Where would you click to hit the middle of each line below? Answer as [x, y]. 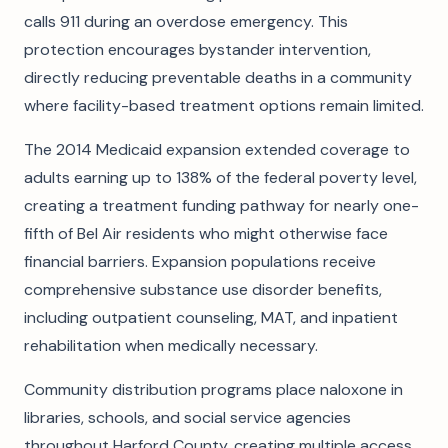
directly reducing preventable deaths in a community [218, 77]
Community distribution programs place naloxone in [213, 389]
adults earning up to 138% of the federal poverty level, [220, 177]
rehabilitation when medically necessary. [171, 345]
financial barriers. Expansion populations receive [200, 261]
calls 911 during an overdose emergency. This [186, 21]
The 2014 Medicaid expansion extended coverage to [217, 149]
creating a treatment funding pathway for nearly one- [221, 205]
